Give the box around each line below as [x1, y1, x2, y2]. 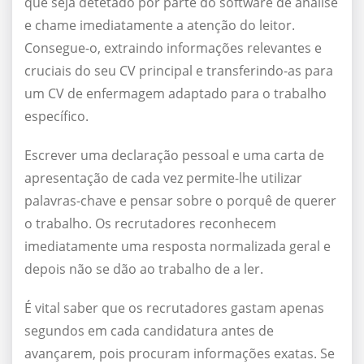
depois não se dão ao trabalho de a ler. [24, 260, 263, 279]
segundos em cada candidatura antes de [24, 322, 274, 340]
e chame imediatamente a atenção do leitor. [24, 16, 295, 35]
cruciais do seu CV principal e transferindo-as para [24, 62, 333, 80]
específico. [24, 107, 89, 126]
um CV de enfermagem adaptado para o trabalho [24, 84, 327, 103]
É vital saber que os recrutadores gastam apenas [24, 299, 324, 318]
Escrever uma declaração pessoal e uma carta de [24, 146, 324, 165]
